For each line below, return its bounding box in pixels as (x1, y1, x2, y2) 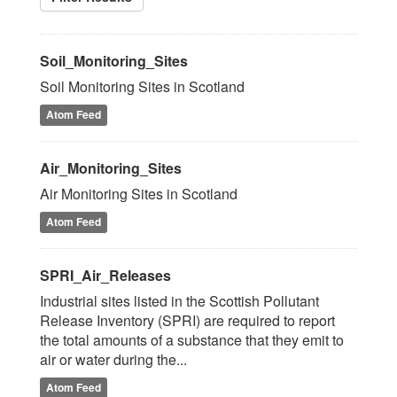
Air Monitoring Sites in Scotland (40, 183, 237, 204)
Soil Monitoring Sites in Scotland (40, 76, 245, 97)
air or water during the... (40, 349, 187, 370)
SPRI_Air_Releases (40, 265, 171, 285)
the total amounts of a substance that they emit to (40, 330, 344, 350)
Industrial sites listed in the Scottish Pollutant (40, 291, 319, 311)
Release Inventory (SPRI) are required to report (40, 310, 335, 331)
